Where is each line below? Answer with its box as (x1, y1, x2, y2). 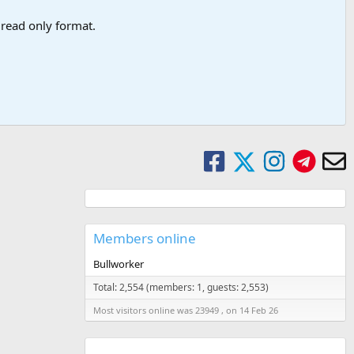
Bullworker (93, 257, 144, 272)
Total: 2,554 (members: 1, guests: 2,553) (93, 281, 269, 295)
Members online (93, 229, 196, 248)
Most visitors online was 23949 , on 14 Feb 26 (93, 304, 278, 317)
